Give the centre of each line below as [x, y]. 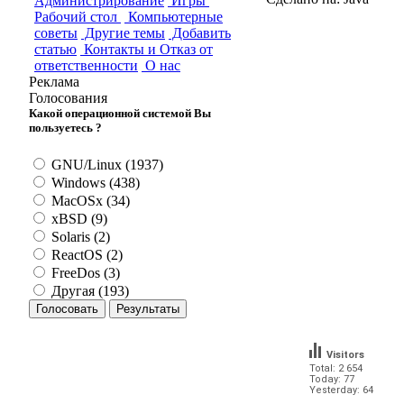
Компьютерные [174, 16]
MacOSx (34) [89, 201]
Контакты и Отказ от [147, 49]
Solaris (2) [79, 237]
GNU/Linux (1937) [106, 165]
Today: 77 [332, 379]
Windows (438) [94, 183]
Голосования [68, 97]
